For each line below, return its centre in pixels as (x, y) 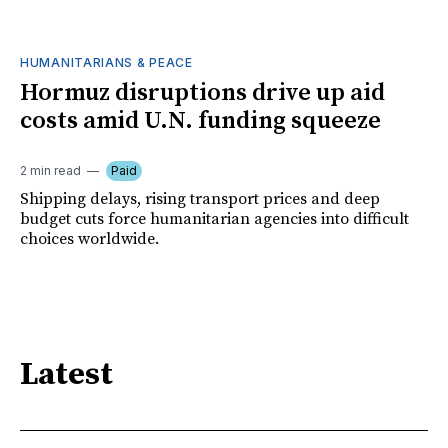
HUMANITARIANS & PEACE (106, 62)
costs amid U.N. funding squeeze (200, 120)
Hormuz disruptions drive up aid (202, 92)
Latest (66, 375)
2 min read (50, 170)
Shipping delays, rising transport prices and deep (200, 198)
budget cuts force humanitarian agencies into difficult (214, 218)
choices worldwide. (89, 238)
